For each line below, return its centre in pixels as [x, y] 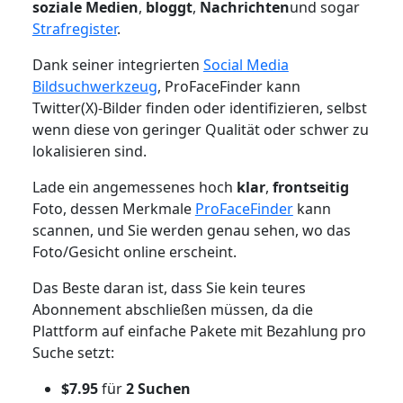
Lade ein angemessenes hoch [134, 187]
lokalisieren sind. [89, 151]
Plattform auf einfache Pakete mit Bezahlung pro [199, 331]
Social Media [246, 64]
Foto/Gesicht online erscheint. [134, 251]
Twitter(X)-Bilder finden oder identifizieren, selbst [199, 107]
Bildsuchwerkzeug [94, 86]
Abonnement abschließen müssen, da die [172, 309]
